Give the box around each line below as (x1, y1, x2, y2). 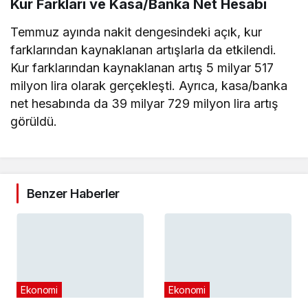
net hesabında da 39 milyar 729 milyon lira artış (10, 96, 279, 111)
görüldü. (10, 113, 57, 129)
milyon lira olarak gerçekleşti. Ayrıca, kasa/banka (10, 78, 288, 93)
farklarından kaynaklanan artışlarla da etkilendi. (10, 42, 277, 57)
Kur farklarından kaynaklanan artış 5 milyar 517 (10, 60, 274, 75)
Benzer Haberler (27, 186, 120, 201)
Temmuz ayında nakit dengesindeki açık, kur (10, 24, 263, 39)
